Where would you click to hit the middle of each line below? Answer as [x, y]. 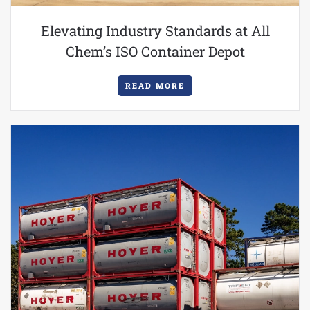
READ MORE [155, 85]
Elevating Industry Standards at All [155, 30]
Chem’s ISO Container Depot [155, 51]
